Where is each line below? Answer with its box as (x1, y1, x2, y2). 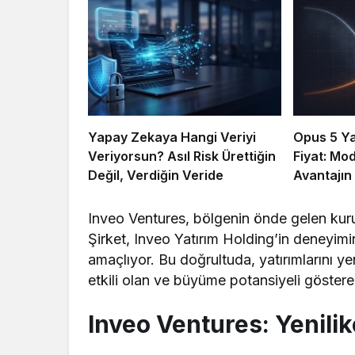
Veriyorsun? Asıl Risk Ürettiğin (88, 148, 276, 165)
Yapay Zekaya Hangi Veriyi (88, 129, 256, 146)
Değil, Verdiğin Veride (88, 167, 223, 184)
